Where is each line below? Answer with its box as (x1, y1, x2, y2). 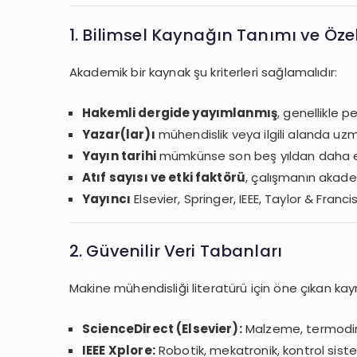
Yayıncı (82, 190, 131, 207)
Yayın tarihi (82, 147, 156, 164)
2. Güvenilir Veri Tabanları (69, 240, 283, 263)
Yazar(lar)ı (82, 125, 155, 143)
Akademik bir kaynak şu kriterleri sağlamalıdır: (69, 63, 338, 80)
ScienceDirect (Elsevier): (82, 320, 242, 338)
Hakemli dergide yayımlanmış (82, 104, 278, 121)
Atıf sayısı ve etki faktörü (82, 168, 246, 186)
